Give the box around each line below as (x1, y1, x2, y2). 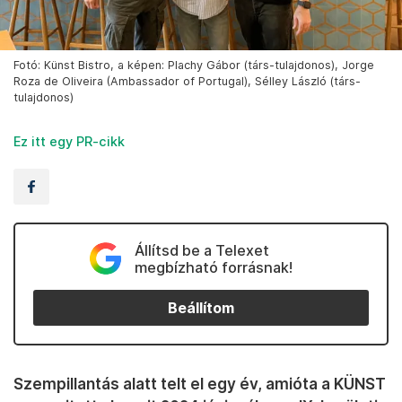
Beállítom (168, 299, 234, 317)
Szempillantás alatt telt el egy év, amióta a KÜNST (13, 374, 386, 394)
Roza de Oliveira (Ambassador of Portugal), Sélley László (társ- (13, 74, 361, 89)
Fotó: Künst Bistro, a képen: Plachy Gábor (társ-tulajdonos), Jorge (13, 58, 374, 73)
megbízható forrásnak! (134, 258, 293, 277)
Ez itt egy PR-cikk (13, 134, 125, 150)
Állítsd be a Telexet (134, 241, 269, 260)
